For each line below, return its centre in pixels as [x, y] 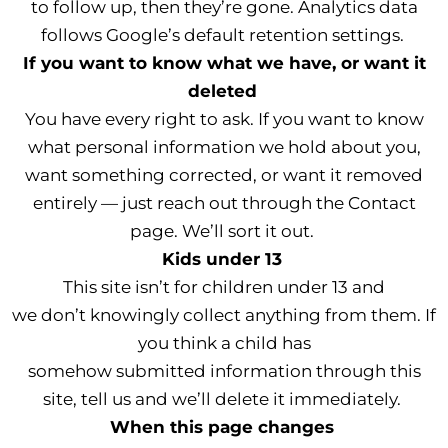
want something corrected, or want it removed [224, 175]
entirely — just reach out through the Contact [224, 203]
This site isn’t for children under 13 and [224, 287]
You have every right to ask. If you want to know [224, 119]
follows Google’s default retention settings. [222, 35]
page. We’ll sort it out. [222, 231]
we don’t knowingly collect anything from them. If [224, 315]
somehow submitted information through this [224, 371]
